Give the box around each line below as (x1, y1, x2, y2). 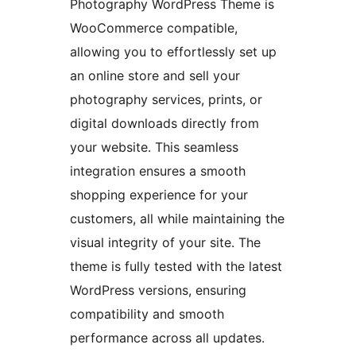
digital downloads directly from (70, 115, 259, 132)
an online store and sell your (70, 68, 240, 84)
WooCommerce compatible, (70, 20, 238, 37)
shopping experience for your (70, 187, 248, 203)
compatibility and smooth (70, 306, 224, 323)
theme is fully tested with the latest (70, 258, 282, 275)
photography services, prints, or (70, 91, 262, 108)
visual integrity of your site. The (70, 234, 261, 251)
